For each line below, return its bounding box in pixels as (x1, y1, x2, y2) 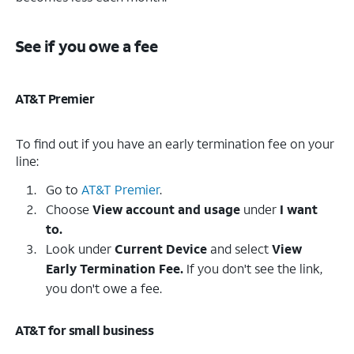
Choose (46, 200, 92, 217)
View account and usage (92, 200, 240, 217)
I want (280, 200, 318, 217)
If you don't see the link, (183, 259, 322, 277)
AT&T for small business (15, 321, 154, 338)
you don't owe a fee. (46, 279, 162, 296)
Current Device (115, 239, 207, 257)
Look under (46, 239, 115, 257)
